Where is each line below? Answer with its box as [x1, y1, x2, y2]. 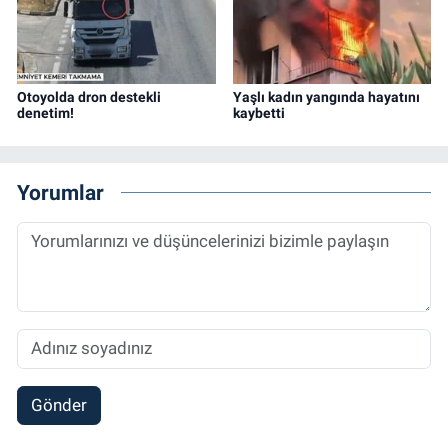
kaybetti [232, 104, 285, 121]
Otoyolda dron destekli [17, 88, 161, 105]
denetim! [17, 104, 74, 121]
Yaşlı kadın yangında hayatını [232, 88, 420, 105]
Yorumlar [17, 180, 104, 206]
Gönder [30, 394, 87, 415]
